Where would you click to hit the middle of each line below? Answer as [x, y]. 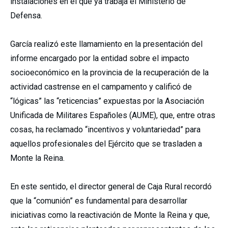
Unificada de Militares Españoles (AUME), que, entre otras [113, 115]
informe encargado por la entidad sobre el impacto [100, 58]
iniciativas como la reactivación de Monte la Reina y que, [110, 215]
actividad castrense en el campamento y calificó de [101, 87]
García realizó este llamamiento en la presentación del [106, 44]
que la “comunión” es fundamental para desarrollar [99, 201]
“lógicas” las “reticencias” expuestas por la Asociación [107, 101]
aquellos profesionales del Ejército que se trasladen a [106, 144]
